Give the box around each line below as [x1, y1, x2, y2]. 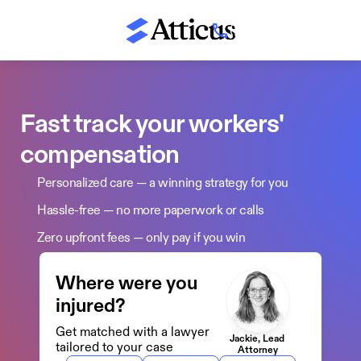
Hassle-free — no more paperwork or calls [37, 202, 264, 219]
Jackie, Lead [229, 332, 284, 345]
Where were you [56, 271, 197, 297]
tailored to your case [56, 339, 173, 356]
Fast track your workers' [20, 107, 283, 141]
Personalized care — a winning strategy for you [37, 175, 288, 192]
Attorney [238, 343, 279, 356]
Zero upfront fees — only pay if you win [37, 230, 246, 247]
